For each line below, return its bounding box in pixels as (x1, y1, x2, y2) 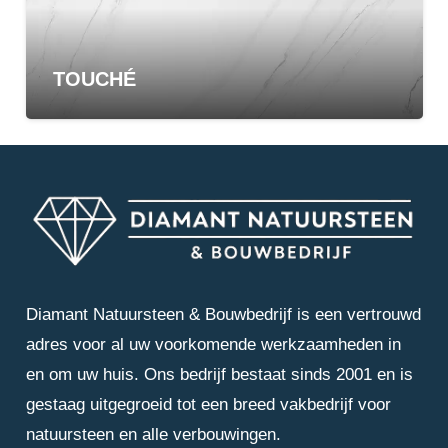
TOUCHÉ (53, 68, 137, 91)
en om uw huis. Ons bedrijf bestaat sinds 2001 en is (25, 365, 413, 385)
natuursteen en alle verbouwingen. (25, 425, 281, 445)
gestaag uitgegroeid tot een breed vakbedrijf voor (25, 395, 391, 415)
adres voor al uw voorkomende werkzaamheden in (25, 335, 401, 355)
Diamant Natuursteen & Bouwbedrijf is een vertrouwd (25, 305, 421, 325)
